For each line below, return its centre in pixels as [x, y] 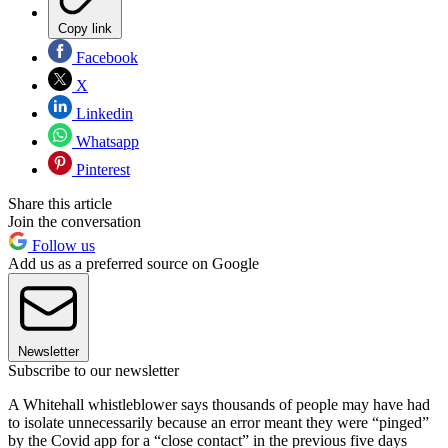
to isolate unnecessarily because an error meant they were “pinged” [218, 422]
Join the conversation [74, 221]
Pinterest [101, 169]
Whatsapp [105, 141]
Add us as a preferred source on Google [133, 263]
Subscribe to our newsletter [93, 370]
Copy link [85, 28]
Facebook [105, 57]
